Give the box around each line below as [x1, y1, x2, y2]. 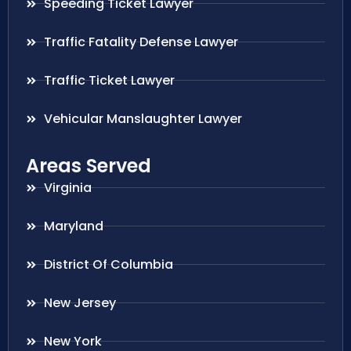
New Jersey [43, 293, 116, 312]
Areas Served [26, 152, 151, 179]
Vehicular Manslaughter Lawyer [43, 109, 242, 128]
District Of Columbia [43, 255, 173, 273]
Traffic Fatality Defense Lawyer [43, 32, 238, 51]
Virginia [43, 178, 92, 197]
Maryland [43, 216, 103, 235]
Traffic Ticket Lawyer [43, 71, 175, 89]
